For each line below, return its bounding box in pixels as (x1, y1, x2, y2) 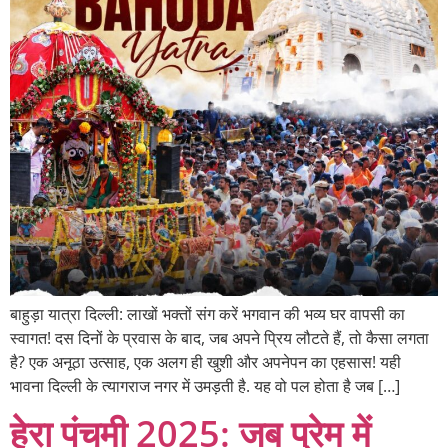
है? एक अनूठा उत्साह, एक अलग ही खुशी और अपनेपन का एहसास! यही (10, 350, 401, 373)
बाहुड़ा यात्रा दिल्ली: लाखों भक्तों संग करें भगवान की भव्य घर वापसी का (10, 302, 405, 325)
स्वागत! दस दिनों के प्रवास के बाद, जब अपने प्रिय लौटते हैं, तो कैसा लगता (10, 326, 429, 349)
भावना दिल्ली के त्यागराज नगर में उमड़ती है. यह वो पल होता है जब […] (10, 374, 400, 397)
